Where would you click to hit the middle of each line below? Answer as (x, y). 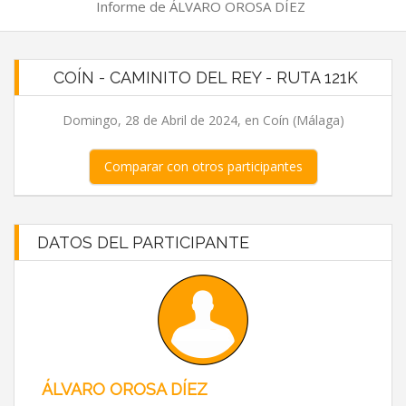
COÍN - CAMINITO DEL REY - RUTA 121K (205, 77)
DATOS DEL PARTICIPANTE (143, 242)
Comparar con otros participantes (203, 166)
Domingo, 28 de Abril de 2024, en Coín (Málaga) (203, 120)
